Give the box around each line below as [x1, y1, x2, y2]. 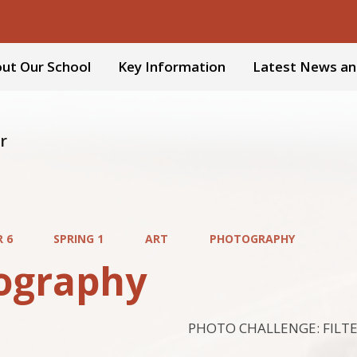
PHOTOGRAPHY [209, 231, 295, 246]
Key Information [118, 57, 226, 76]
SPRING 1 [53, 231, 104, 246]
